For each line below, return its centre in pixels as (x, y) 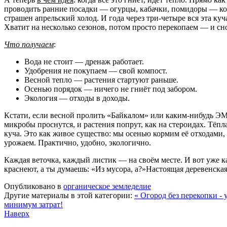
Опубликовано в (33, 186)
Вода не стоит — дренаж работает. (84, 61)
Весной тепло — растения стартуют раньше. (101, 80)
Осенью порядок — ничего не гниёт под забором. (111, 89)
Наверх (17, 213)
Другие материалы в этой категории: (68, 195)
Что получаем (29, 44)
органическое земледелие (107, 186)
